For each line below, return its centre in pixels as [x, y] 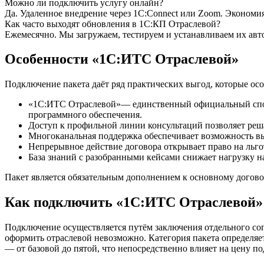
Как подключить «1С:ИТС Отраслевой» [134, 202]
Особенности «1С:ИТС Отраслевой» [122, 59]
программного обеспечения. [85, 115]
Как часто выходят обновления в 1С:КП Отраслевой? [113, 24]
